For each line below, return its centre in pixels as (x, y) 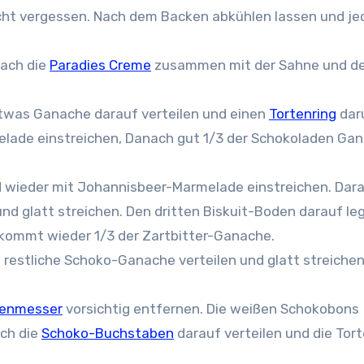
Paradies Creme (100, 65)
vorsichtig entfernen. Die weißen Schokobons (211, 309)
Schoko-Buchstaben (108, 333)
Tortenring (303, 114)
